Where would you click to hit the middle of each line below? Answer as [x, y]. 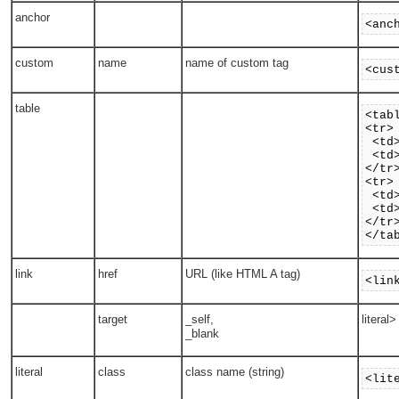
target [113, 320]
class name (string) [235, 372]
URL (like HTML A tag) [243, 274]
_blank [203, 334]
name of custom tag [237, 63]
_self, [200, 320]
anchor [33, 18]
